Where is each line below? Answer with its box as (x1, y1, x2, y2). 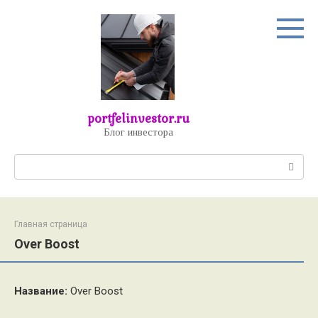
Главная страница (14, 219, 87, 229)
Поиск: (14, 155, 48, 168)
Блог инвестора (103, 126, 173, 138)
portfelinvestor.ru (87, 109, 190, 128)
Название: (14, 285, 67, 297)
